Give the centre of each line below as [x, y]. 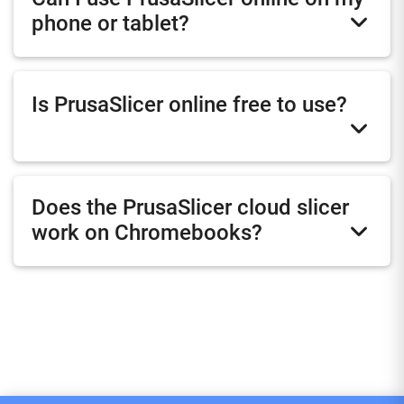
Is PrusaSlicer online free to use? [189, 104]
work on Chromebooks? [147, 232]
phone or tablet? [110, 23]
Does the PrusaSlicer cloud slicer [190, 207]
